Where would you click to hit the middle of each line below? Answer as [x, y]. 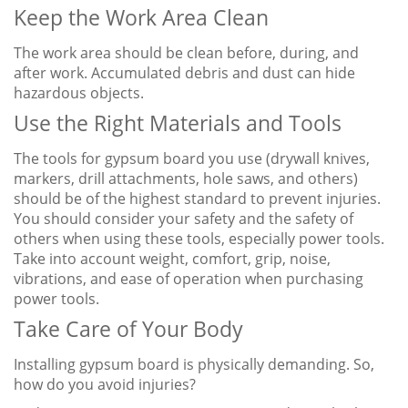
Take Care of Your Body [128, 329]
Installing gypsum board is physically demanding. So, [194, 365]
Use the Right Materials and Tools [178, 123]
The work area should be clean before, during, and [186, 53]
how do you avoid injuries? [105, 385]
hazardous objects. [79, 93]
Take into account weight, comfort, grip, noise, [172, 259]
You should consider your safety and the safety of [184, 219]
